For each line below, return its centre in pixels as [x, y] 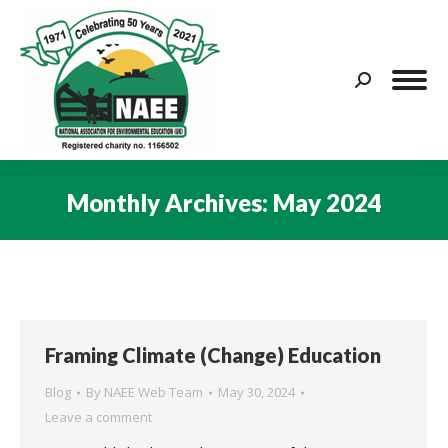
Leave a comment [98, 417]
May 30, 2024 [256, 392]
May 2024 [327, 202]
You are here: [270, 231]
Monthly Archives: [169, 202]
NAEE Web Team [153, 392]
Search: [378, 83]
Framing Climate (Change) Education [213, 355]
